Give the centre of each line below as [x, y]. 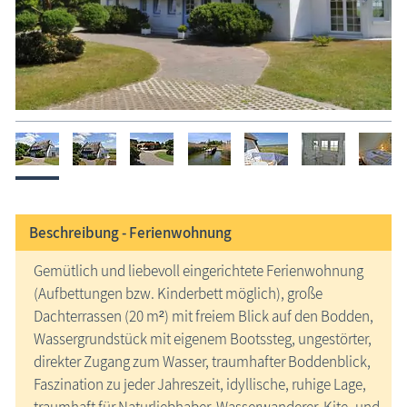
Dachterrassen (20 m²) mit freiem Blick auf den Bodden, [203, 316]
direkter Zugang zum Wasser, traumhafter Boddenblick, [202, 361]
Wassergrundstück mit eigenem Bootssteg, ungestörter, [203, 338]
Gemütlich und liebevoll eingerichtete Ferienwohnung [199, 270]
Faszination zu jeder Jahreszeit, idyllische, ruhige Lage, [200, 384]
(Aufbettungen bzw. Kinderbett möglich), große [178, 293]
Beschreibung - [78, 232]
